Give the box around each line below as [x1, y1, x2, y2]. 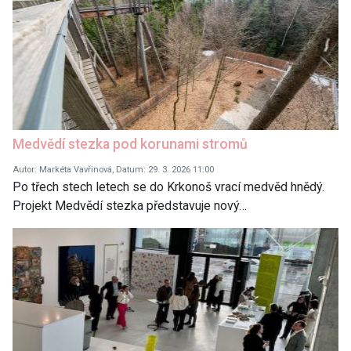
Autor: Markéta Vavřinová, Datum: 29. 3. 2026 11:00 [13, 165, 214, 175]
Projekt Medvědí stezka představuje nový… [13, 198, 247, 214]
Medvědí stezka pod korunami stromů [13, 136, 248, 153]
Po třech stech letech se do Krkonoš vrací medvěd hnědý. [13, 179, 324, 195]
